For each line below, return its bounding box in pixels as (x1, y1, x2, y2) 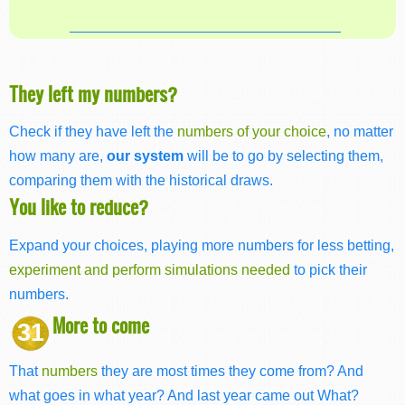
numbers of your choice (177, 123, 326, 140)
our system (107, 147, 184, 165)
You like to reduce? (9, 193, 148, 221)
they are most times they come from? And (101, 363, 363, 380)
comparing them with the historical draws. (9, 172, 273, 189)
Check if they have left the (9, 123, 177, 140)
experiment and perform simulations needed (9, 260, 290, 278)
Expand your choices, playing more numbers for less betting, (9, 236, 394, 253)
